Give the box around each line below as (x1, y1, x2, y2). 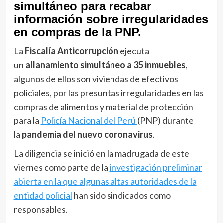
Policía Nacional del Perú (40, 115, 137, 126)
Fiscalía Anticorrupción (23, 45, 118, 57)
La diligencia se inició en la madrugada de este (13, 148, 189, 159)
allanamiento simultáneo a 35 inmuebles (25, 59, 186, 71)
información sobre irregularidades (13, 12, 208, 26)
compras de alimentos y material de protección (13, 101, 193, 112)
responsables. (13, 204, 68, 215)
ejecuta (118, 45, 149, 57)
